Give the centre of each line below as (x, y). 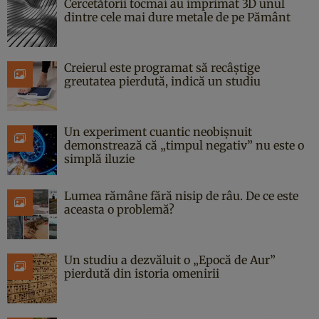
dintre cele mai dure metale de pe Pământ (177, 17)
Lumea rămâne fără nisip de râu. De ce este (181, 195)
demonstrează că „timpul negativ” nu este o (184, 145)
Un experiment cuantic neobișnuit (158, 131)
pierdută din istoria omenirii (142, 273)
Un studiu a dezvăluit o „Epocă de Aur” (170, 260)
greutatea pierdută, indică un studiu (162, 81)
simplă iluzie (99, 158)
